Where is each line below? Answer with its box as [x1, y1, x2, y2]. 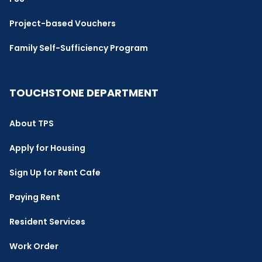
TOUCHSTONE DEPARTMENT [9, 85, 158, 101]
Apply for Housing [9, 142, 85, 154]
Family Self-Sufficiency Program [9, 42, 148, 54]
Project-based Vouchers [9, 18, 116, 30]
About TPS [9, 118, 54, 130]
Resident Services [9, 216, 85, 228]
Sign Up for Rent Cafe [9, 167, 101, 179]
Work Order [9, 240, 58, 253]
